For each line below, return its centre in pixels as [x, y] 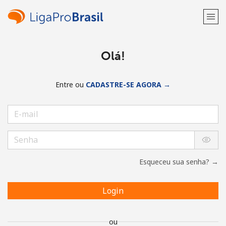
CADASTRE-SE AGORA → [128, 84]
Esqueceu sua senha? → [179, 161]
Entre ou [71, 84]
